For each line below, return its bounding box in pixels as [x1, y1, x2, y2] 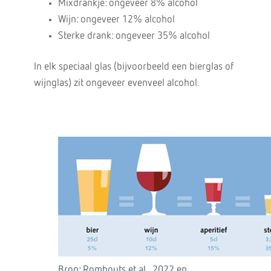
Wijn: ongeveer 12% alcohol [57, 15, 175, 25]
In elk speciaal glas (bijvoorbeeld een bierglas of [33, 62, 233, 72]
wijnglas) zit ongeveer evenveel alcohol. [33, 78, 200, 88]
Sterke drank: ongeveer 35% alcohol [57, 31, 210, 41]
